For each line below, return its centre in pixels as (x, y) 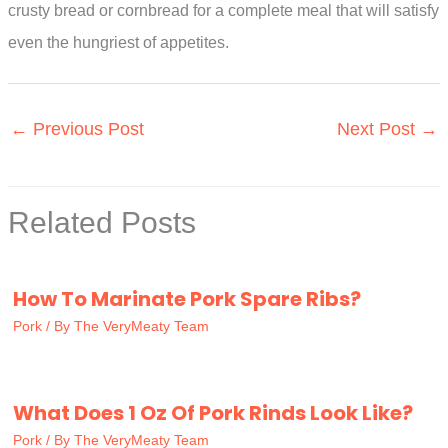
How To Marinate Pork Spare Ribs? (187, 299)
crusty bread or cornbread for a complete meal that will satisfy (223, 11)
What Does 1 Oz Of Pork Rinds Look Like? (213, 413)
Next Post (378, 129)
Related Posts (102, 223)
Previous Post (86, 129)
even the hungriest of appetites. (118, 43)
